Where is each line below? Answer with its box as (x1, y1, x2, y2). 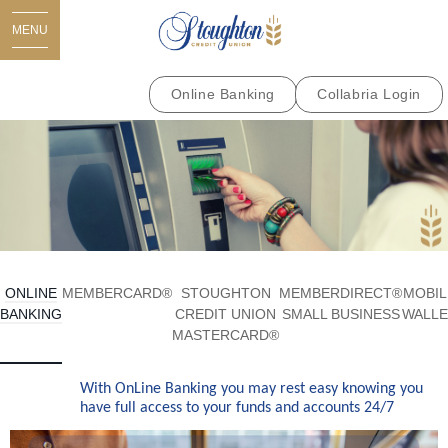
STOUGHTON (180, 284, 271, 301)
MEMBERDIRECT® (279, 284, 402, 301)
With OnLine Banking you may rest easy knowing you (80, 380, 423, 397)
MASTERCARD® (172, 326, 279, 343)
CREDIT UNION (175, 305, 276, 322)
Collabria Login (317, 86, 421, 102)
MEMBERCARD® (62, 284, 172, 301)
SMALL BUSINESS (281, 305, 400, 322)
